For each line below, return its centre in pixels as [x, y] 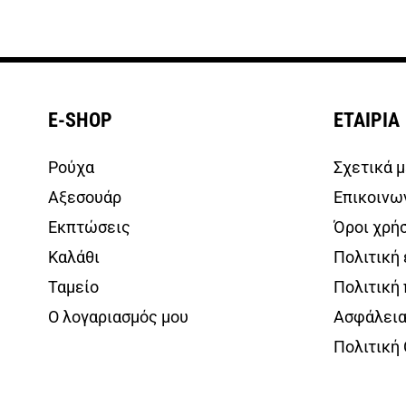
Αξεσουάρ [85, 197]
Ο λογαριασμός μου [118, 316]
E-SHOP [80, 120]
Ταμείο [73, 286]
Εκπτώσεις [89, 227]
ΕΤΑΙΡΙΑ [366, 120]
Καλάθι [74, 256]
